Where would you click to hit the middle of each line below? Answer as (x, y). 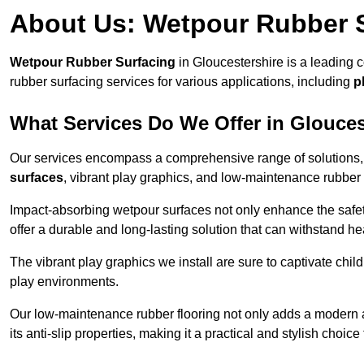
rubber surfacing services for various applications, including (182, 82)
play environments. (64, 282)
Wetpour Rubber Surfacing (93, 63)
